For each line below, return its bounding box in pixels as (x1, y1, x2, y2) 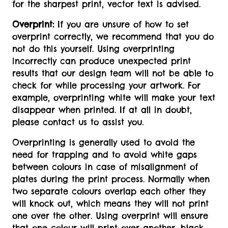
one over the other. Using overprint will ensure (12, 211, 208, 221)
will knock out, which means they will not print (12, 198, 209, 209)
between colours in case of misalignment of (12, 162, 198, 173)
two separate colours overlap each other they (12, 186, 206, 197)
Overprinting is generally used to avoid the (12, 137, 195, 148)
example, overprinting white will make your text (12, 93, 215, 103)
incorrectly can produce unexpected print (12, 56, 191, 67)
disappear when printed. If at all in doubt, (12, 105, 192, 116)
